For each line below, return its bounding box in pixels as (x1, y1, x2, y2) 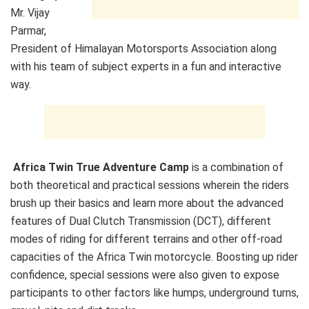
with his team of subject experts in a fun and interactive (10, 59, 281, 73)
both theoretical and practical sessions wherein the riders (10, 178, 289, 192)
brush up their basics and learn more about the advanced (10, 196, 283, 210)
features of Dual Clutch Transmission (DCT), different (10, 214, 271, 228)
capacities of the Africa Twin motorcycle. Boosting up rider (10, 250, 298, 263)
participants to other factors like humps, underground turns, (10, 286, 299, 299)
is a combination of (189, 160, 283, 174)
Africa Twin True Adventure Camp (13, 160, 189, 174)
